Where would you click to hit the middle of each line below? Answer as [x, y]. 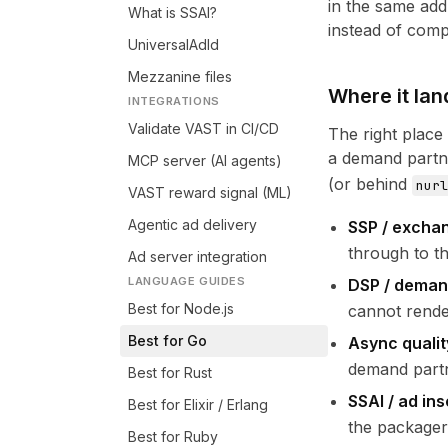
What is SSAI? [172, 12]
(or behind [370, 184]
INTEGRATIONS [174, 101]
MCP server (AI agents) [205, 160]
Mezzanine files [180, 76]
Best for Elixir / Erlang [198, 404]
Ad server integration [197, 256]
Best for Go [167, 340]
